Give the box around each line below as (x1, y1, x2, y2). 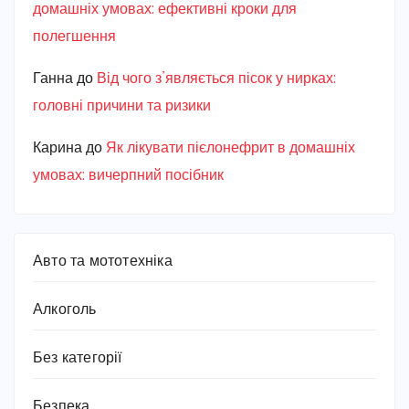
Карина (33, 141, 82, 157)
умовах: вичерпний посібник (33, 168, 224, 184)
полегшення (33, 29, 116, 46)
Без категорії (33, 351, 122, 367)
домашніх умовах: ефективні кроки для (33, 2, 297, 18)
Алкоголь (33, 302, 97, 319)
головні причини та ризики (33, 99, 211, 115)
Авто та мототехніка (33, 254, 173, 270)
